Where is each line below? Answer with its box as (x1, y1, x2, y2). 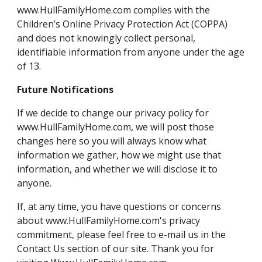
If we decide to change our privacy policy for (17, 106, 209, 119)
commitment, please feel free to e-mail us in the (17, 228, 226, 241)
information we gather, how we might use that (17, 149, 222, 161)
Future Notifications (17, 83, 114, 96)
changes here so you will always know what (17, 135, 207, 147)
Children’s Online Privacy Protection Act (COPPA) (17, 18, 228, 30)
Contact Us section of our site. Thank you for (17, 242, 215, 255)
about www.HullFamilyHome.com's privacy (17, 214, 201, 227)
